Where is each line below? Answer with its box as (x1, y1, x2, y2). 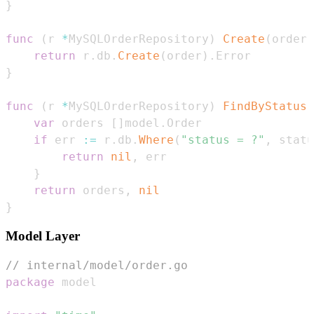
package (6, 275, 55, 289)
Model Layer (6, 228, 80, 244)
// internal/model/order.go (6, 259, 188, 273)
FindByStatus (223, 99, 307, 113)
